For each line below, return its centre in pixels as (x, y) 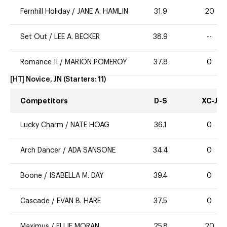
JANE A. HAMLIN (103, 12)
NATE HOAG (90, 125)
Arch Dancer (41, 151)
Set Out (34, 37)
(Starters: (81, 80)
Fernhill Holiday (45, 12)
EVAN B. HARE (79, 201)
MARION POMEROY (96, 63)
